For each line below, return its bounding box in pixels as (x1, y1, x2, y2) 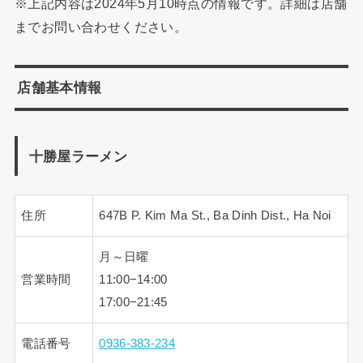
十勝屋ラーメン (28, 147, 127, 164)
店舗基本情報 (17, 79, 102, 96)
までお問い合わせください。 (14, 19, 188, 35)
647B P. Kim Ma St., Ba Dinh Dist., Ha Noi (99, 209, 331, 223)
